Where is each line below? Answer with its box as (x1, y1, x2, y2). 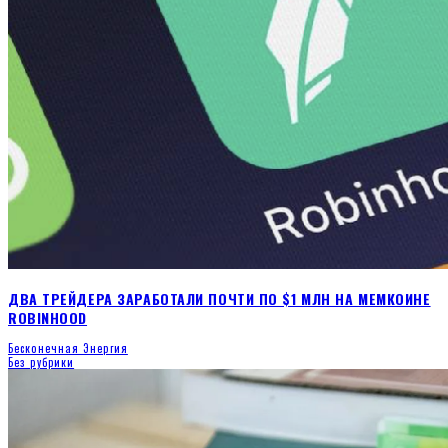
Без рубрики (8, 354, 75, 370)
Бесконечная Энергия (8, 340, 128, 356)
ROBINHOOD (8, 307, 88, 328)
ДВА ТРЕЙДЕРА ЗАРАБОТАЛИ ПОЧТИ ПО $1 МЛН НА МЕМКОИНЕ (8, 288, 431, 309)
